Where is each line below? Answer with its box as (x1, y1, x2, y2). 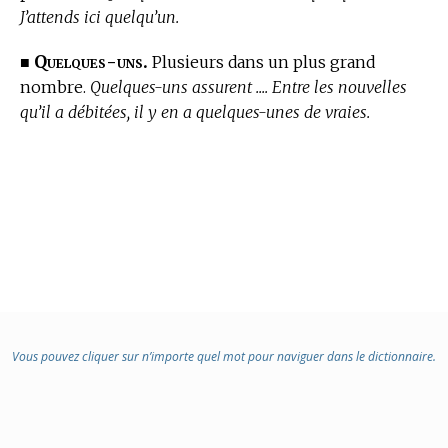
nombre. (20, 77, 90, 98)
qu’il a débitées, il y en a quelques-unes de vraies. (20, 102, 370, 123)
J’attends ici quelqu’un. (20, 7, 179, 28)
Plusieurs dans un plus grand (148, 52, 375, 73)
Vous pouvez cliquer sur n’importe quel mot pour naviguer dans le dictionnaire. (12, 348, 436, 365)
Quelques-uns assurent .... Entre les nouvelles (90, 77, 407, 98)
